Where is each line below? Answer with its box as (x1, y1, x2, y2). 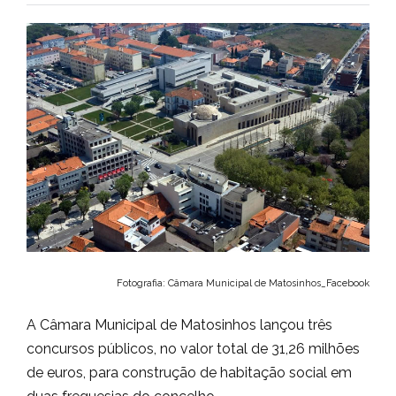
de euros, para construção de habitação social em (27, 363, 352, 381)
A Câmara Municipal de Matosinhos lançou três (27, 316, 332, 333)
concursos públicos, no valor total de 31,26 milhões (27, 339, 360, 357)
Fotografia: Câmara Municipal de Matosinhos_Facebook (117, 277, 369, 289)
